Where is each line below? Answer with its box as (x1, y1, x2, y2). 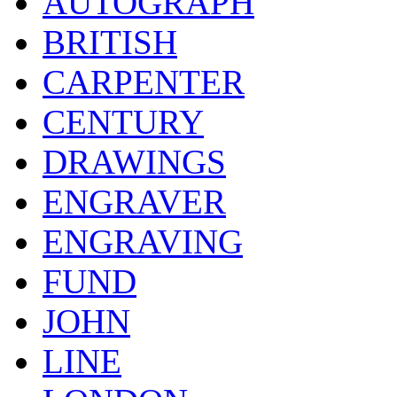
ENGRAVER (43, 183, 226, 222)
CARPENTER (43, 63, 245, 102)
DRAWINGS (43, 143, 226, 182)
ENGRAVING (43, 222, 243, 261)
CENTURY (43, 103, 204, 142)
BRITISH (43, 23, 177, 62)
